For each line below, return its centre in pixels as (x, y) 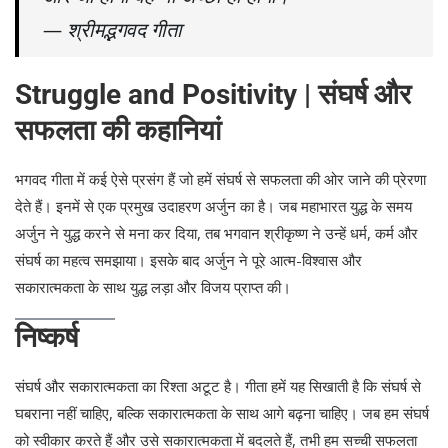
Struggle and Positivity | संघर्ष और (213, 95)
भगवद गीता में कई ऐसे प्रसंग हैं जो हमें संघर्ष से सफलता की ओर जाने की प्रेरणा (220, 179)
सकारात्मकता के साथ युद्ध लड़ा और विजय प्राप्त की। (153, 287)
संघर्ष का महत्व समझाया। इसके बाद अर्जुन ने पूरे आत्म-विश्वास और (188, 260)
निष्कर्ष (46, 338)
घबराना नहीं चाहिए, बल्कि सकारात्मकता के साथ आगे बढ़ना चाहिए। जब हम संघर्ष (222, 413)
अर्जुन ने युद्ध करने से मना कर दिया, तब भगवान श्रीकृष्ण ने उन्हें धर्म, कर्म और (216, 233)
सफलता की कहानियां (118, 131)
